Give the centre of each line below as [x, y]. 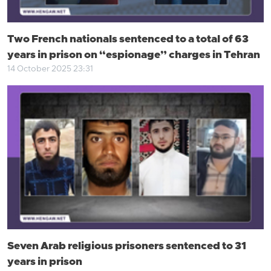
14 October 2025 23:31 [50, 69]
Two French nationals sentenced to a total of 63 [128, 39]
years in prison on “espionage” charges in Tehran [134, 55]
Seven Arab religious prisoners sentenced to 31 [127, 247]
